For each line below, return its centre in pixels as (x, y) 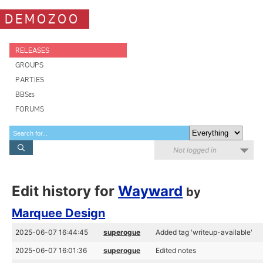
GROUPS (29, 65)
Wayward (151, 191)
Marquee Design (59, 213)
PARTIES (30, 80)
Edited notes (176, 250)
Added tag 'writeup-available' (204, 232)
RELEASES (32, 50)
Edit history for (65, 191)
